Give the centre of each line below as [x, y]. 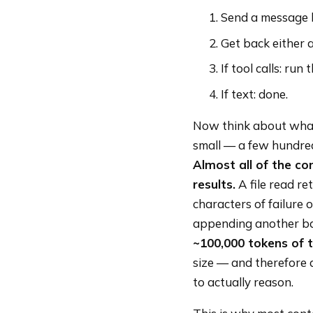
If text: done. [254, 94]
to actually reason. [243, 282]
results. [214, 184]
